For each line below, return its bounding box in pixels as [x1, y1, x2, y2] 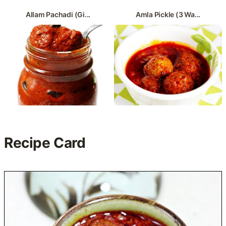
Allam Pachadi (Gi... [25, 10, 91, 19]
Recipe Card [4, 134, 86, 152]
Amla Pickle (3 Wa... [135, 10, 201, 19]
